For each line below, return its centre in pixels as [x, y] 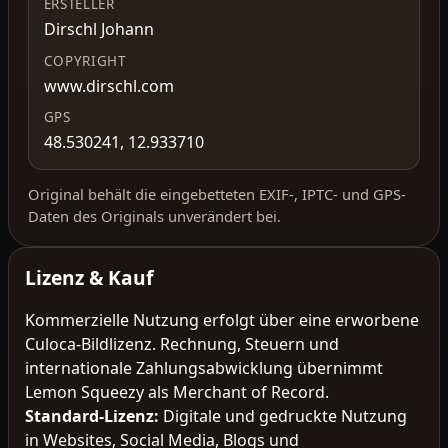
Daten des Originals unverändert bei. [155, 215]
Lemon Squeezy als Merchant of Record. [177, 391]
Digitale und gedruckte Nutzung [285, 415]
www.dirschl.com [108, 85]
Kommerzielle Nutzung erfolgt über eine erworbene [222, 319]
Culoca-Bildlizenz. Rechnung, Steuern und [182, 343]
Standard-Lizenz [89, 415]
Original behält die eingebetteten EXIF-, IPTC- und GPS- [217, 193]
